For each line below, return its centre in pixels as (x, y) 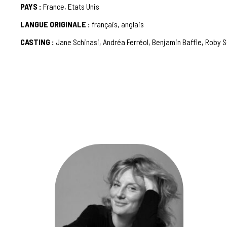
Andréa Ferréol (126, 42)
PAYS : (31, 6)
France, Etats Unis (71, 6)
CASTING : (38, 42)
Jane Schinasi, (79, 42)
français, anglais (118, 24)
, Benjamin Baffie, (177, 42)
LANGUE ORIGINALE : (55, 24)
